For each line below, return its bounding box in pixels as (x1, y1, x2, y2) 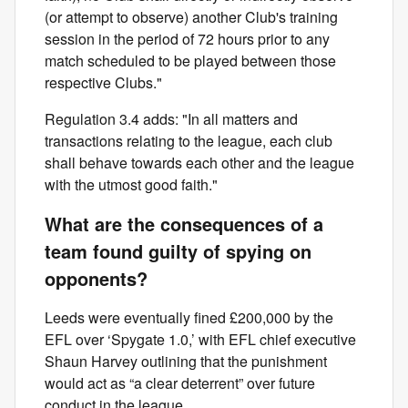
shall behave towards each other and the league (45, 152, 354, 173)
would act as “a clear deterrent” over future (45, 372, 315, 393)
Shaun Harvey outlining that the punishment (45, 351, 327, 372)
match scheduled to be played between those (45, 50, 336, 71)
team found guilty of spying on (45, 238, 311, 264)
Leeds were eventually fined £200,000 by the (45, 307, 333, 328)
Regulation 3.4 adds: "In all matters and (45, 108, 298, 129)
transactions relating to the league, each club (45, 130, 332, 151)
